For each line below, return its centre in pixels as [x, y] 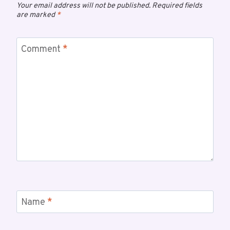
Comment [42, 50]
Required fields [177, 6]
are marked [36, 15]
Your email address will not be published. [83, 6]
